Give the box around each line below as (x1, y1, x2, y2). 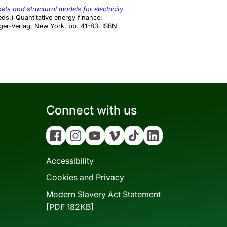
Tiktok (128, 142, 146, 150)
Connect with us (46, 103, 137, 118)
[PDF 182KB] (46, 201, 94, 212)
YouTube (89, 142, 113, 150)
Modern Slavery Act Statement (46, 188, 161, 199)
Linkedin (147, 142, 172, 150)
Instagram (69, 142, 99, 150)
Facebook (50, 142, 79, 150)
